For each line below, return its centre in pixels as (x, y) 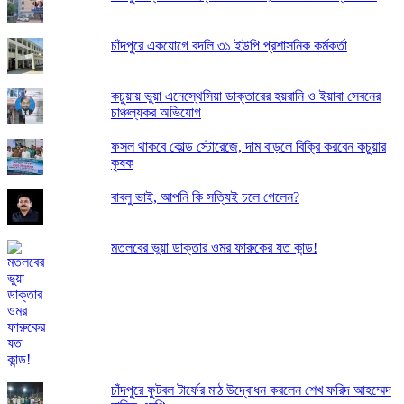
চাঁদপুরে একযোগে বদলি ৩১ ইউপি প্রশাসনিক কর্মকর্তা (229, 46)
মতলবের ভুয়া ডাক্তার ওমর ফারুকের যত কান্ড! (214, 248)
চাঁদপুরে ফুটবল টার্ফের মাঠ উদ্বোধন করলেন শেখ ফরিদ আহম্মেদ (251, 390)
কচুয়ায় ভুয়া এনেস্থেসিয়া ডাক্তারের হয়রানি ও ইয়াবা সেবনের (245, 96)
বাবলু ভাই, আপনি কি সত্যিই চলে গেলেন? (205, 197)
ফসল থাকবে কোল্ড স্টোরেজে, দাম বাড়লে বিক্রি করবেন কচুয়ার (248, 147)
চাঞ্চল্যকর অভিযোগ (156, 113)
